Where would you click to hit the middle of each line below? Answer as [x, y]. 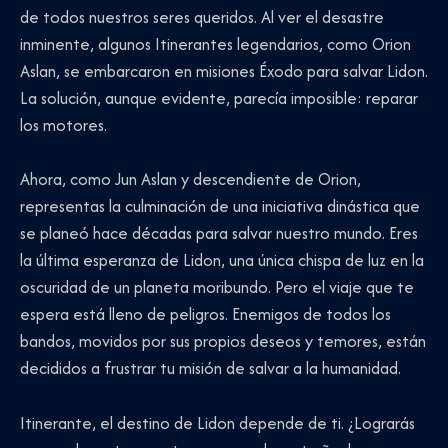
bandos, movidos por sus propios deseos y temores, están [223, 341]
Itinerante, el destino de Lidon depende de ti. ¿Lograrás [217, 422]
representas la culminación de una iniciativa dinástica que [220, 206]
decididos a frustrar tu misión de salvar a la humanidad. [210, 368]
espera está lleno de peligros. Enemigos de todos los [205, 314]
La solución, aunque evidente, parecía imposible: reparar [219, 98]
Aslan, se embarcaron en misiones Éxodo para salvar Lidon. [224, 71]
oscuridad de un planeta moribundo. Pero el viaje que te [217, 287]
